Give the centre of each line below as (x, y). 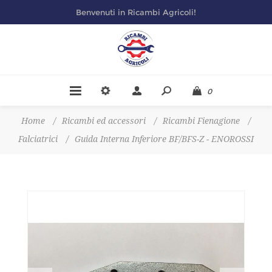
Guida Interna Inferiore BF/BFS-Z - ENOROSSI (164, 139)
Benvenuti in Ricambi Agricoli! (136, 12)
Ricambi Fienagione (201, 121)
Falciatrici (38, 139)
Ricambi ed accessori (104, 121)
